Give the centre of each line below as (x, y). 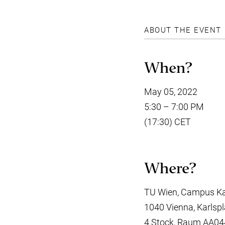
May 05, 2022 (171, 92)
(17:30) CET (167, 122)
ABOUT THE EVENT (183, 30)
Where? (170, 170)
